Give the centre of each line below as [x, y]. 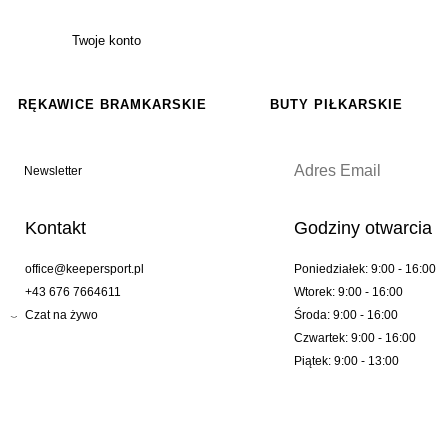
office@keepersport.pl [84, 268]
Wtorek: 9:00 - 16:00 [348, 291]
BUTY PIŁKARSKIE [336, 104]
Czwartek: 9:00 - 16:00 [354, 337]
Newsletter [53, 170]
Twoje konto [106, 40]
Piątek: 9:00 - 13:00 [346, 360]
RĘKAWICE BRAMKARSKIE [112, 104]
